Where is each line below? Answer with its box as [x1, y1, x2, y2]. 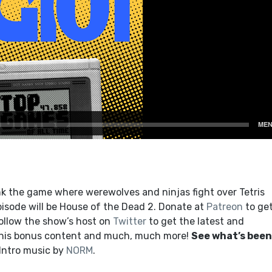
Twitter [112, 216, 146, 228]
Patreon [206, 201, 243, 213]
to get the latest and [146, 216, 244, 228]
